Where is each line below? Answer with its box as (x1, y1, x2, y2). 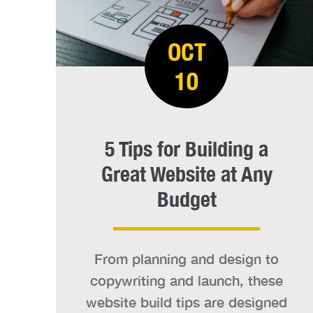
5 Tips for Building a (105, 136, 268, 162)
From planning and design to (94, 250, 279, 268)
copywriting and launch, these (90, 272, 283, 289)
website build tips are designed (86, 293, 287, 311)
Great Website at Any (101, 161, 272, 187)
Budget (156, 187, 217, 212)
